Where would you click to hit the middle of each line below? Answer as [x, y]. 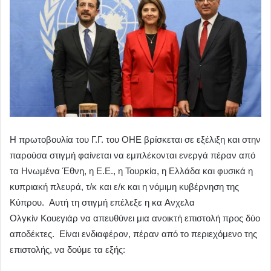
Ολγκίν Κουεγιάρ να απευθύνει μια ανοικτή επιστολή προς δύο [135, 218]
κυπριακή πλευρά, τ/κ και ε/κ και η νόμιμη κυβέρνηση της [124, 187]
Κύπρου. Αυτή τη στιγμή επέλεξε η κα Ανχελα [102, 203]
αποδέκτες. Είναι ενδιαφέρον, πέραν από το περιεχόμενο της [133, 234]
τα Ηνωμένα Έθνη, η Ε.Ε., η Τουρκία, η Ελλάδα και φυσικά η [131, 171]
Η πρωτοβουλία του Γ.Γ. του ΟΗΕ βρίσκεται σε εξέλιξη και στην [135, 140]
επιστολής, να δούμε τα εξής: [67, 250]
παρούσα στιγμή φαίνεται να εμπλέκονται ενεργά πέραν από [132, 155]
